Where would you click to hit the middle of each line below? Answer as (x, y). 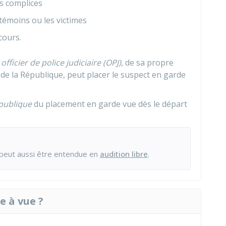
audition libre (124, 154)
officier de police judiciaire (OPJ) (61, 63)
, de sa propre (147, 63)
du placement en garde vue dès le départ (109, 104)
